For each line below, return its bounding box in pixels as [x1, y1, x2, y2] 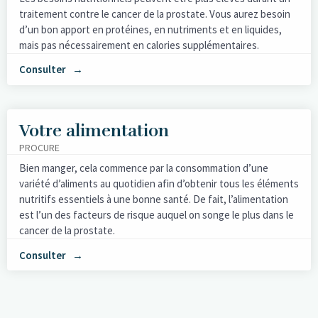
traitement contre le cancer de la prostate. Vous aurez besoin [19, 6, 290, 21]
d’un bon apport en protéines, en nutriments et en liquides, [19, 22, 282, 36]
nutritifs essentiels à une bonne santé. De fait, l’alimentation [19, 192, 288, 207]
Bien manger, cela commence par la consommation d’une [19, 161, 268, 175]
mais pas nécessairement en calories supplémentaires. [19, 38, 259, 52]
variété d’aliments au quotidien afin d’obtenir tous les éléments [19, 177, 299, 191]
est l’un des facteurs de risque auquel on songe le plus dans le [19, 208, 294, 222]
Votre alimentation [19, 120, 169, 141]
